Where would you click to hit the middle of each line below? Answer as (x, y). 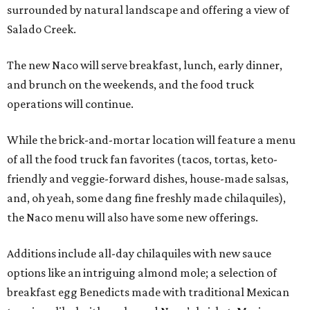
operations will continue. (70, 104)
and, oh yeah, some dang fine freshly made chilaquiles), (146, 198)
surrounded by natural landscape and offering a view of (148, 10)
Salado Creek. (42, 29)
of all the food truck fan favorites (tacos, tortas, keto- (142, 159)
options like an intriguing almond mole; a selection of (142, 273)
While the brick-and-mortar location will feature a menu (151, 140)
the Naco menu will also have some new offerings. (133, 218)
